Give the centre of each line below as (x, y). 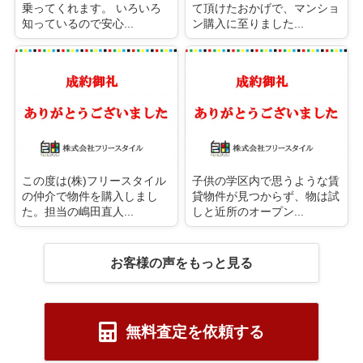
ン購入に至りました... (248, 23)
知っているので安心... (77, 23)
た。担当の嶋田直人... (77, 212)
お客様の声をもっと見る (181, 263)
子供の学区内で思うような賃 (266, 181)
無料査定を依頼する (192, 331)
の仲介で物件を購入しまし (90, 196)
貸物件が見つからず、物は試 (266, 196)
